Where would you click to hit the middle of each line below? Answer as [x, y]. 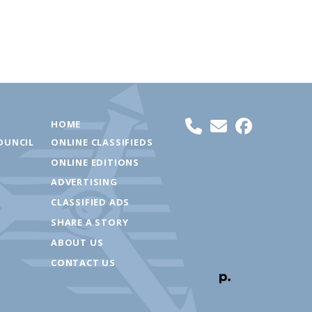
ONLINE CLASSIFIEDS [102, 142]
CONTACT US [83, 262]
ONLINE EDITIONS [95, 162]
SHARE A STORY [90, 222]
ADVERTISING [84, 182]
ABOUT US [77, 242]
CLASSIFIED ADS [91, 202]
